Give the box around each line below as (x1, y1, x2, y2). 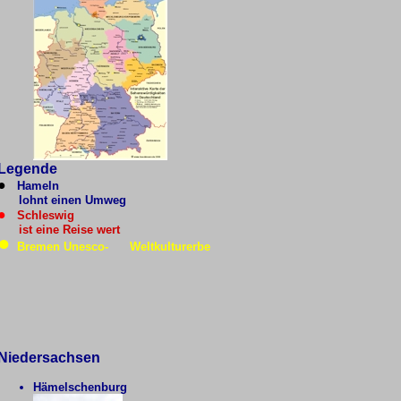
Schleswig (9, 209, 74, 222)
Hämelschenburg (32, 380, 127, 394)
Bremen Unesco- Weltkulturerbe (16, 240, 210, 253)
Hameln (16, 179, 59, 192)
